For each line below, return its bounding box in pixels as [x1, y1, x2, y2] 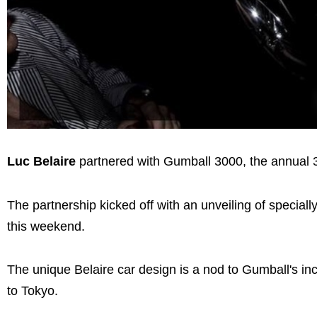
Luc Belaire [7, 154, 76, 169]
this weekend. [7, 219, 85, 234]
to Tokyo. [7, 284, 62, 299]
